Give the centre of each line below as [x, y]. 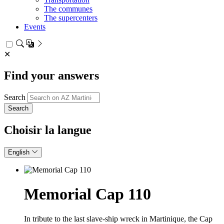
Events [35, 27]
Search [15, 97]
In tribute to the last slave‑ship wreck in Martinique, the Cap [118, 218]
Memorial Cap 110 [87, 194]
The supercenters [71, 18]
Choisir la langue [48, 130]
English [20, 152]
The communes [68, 9]
